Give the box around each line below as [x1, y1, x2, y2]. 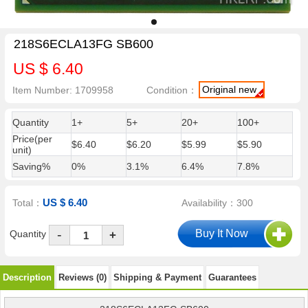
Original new [202, 83, 257, 95]
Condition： [146, 84, 198, 96]
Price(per [12, 133, 52, 144]
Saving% [12, 161, 50, 172]
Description [3, 272, 52, 283]
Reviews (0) [58, 272, 107, 283]
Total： [12, 197, 43, 209]
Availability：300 [181, 197, 254, 209]
